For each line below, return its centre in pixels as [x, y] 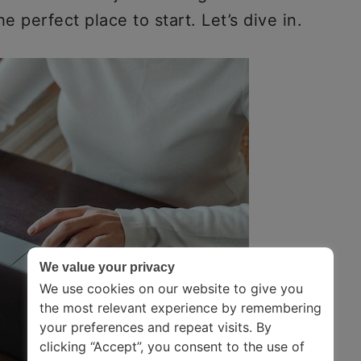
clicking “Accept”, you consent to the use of [172, 346]
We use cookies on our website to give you [171, 288]
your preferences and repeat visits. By [156, 327]
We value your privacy [107, 267]
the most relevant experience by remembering [180, 308]
